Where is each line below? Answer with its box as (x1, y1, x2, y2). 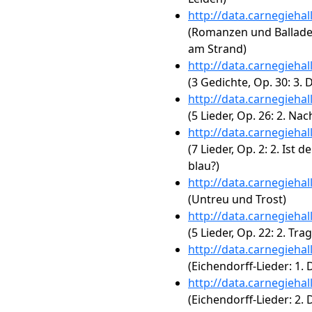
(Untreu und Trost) (188, 192, 286, 207)
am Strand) (188, 41, 247, 56)
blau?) (188, 158, 219, 173)
